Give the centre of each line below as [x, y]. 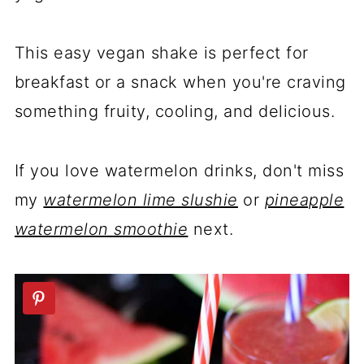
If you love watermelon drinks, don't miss [179, 171]
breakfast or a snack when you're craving [180, 82]
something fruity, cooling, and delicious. [175, 111]
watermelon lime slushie [141, 200]
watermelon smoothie [101, 229]
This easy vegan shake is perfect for [161, 53]
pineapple [304, 200]
